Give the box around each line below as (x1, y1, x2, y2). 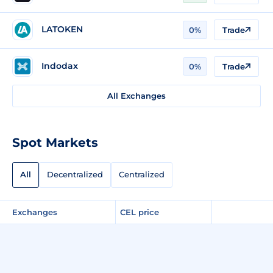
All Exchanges (107, 90, 166, 101)
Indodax (41, 60, 78, 72)
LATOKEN (41, 24, 83, 35)
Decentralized (47, 169, 103, 180)
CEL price (120, 207, 159, 217)
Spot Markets (12, 135, 98, 150)
